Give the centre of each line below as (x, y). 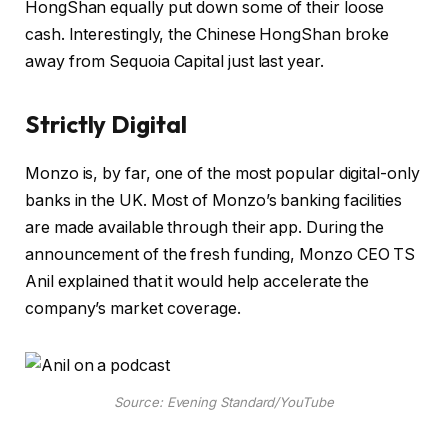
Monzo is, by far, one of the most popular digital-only (222, 174)
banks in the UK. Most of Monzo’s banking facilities (213, 201)
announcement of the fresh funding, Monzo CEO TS (220, 255)
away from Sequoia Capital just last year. (176, 62)
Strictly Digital (108, 124)
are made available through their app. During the (205, 228)
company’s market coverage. (135, 309)
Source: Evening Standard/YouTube (224, 401)
